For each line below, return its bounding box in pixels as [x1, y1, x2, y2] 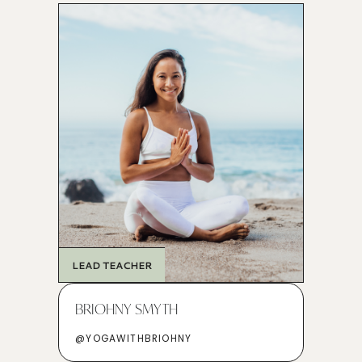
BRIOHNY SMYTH [75, 299, 179, 318]
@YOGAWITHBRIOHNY [75, 331, 192, 345]
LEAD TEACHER [72, 259, 153, 271]
